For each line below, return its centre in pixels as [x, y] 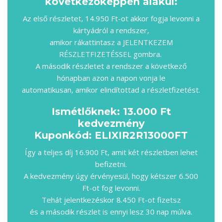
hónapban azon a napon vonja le [111, 78]
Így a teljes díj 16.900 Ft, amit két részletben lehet [111, 152]
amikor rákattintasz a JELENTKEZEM [111, 42]
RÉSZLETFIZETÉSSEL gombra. [111, 54]
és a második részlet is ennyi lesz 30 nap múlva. [111, 211]
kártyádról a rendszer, [111, 30]
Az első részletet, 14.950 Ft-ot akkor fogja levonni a [111, 18]
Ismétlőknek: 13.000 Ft [111, 111]
